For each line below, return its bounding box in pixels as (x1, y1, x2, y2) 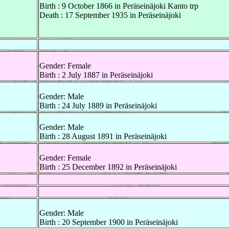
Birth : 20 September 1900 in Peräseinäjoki (39, 218, 178, 227)
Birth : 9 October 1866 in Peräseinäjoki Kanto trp (39, 2, 198, 11)
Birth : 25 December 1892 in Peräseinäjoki (39, 163, 177, 172)
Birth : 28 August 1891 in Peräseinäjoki (39, 132, 167, 141)
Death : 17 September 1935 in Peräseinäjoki (39, 11, 181, 20)
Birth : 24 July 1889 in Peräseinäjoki (39, 101, 157, 110)
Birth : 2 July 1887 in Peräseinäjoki (39, 71, 153, 80)
